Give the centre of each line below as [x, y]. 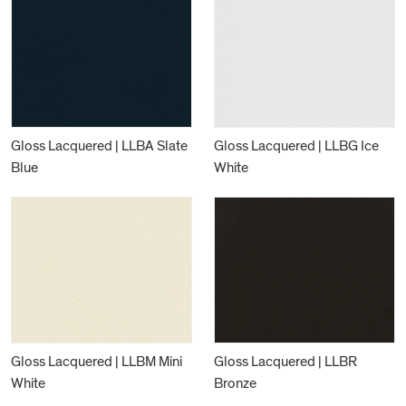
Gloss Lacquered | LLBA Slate [99, 145]
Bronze [235, 383]
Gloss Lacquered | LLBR [285, 361]
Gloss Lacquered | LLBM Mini [97, 361]
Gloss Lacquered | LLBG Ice [296, 145]
